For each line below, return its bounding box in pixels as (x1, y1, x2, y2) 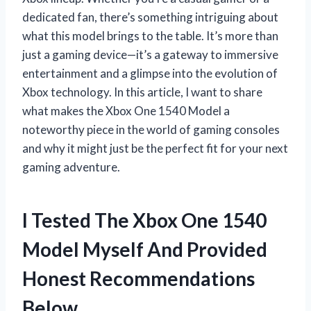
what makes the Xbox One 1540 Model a (22, 103, 230, 118)
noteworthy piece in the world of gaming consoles (22, 121, 280, 137)
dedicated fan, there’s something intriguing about (22, 9, 278, 24)
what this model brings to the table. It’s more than (22, 28, 278, 43)
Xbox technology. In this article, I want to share (22, 84, 262, 99)
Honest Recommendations (22, 266, 255, 290)
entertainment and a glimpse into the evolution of (22, 65, 278, 81)
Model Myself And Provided (22, 237, 267, 261)
